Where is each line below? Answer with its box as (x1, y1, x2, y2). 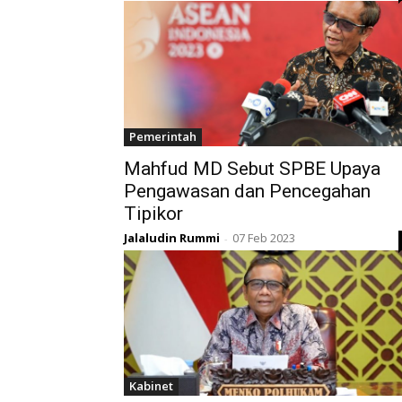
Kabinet (129, 378, 173, 395)
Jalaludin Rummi (124, 230, 220, 247)
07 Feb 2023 (232, 230, 295, 247)
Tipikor (124, 203, 183, 225)
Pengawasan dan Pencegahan (124, 180, 371, 203)
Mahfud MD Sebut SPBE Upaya (124, 158, 380, 180)
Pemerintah (129, 128, 197, 145)
